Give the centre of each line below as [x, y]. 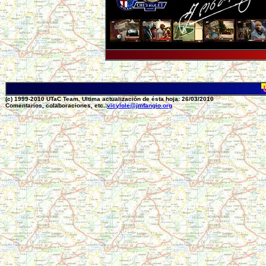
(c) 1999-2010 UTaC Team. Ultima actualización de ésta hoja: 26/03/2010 [110, 99]
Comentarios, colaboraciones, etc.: [56, 105]
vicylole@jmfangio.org [140, 105]
